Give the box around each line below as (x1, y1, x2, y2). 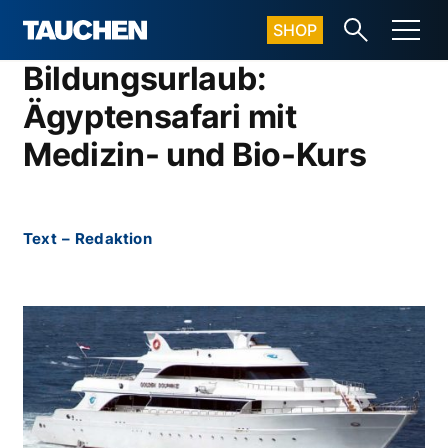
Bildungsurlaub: (23, 59, 267, 98)
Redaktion (75, 229, 152, 248)
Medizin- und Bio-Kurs (23, 135, 367, 174)
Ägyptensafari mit (23, 97, 297, 136)
